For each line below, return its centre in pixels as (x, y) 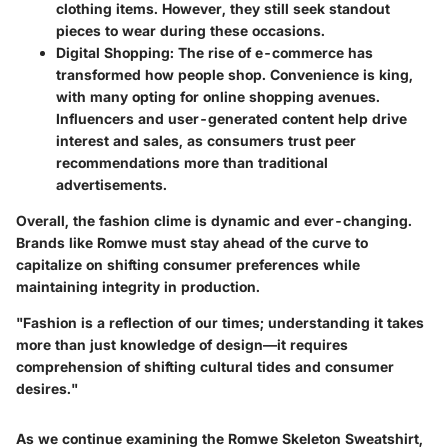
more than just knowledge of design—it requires (182, 345)
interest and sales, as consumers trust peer (206, 141)
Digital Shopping (113, 53)
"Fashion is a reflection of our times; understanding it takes (220, 323)
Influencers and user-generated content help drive (231, 119)
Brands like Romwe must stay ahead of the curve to (192, 243)
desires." (47, 389)
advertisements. (111, 185)
